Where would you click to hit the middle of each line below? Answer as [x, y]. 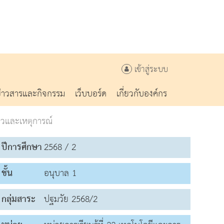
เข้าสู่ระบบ [150, 70]
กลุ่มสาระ [18, 199]
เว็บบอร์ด [91, 94]
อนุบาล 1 [60, 173]
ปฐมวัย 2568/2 [71, 199]
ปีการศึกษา [22, 147]
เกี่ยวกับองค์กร [142, 94]
